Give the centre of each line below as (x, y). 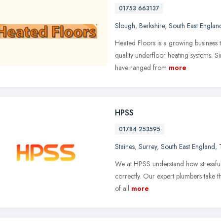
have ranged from (141, 67)
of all (122, 188)
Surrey (148, 146)
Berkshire (152, 25)
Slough (125, 25)
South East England (188, 146)
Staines (125, 146)
